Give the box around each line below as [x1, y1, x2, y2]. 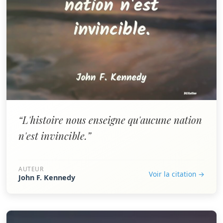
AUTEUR [18, 165, 44, 173]
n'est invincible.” [18, 129, 91, 142]
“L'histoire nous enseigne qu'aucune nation [18, 113, 202, 126]
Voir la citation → [149, 169, 205, 179]
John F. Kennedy [18, 173, 75, 182]
